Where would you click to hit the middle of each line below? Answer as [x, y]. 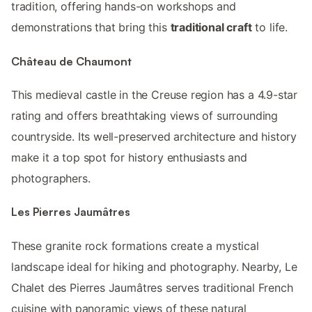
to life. [270, 28]
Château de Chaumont [71, 61]
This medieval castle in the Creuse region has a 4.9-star [155, 94]
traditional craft [211, 28]
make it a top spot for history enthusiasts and [129, 157]
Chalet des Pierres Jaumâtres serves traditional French [152, 287]
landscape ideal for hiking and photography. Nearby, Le [154, 266]
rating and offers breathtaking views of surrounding [145, 115]
